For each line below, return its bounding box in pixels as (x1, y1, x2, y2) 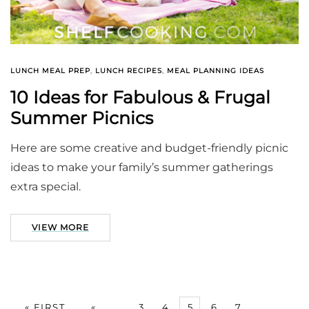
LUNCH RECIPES (95, 66, 162, 76)
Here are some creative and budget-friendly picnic (10, 141, 288, 155)
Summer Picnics (10, 108, 153, 129)
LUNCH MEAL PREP (10, 66, 90, 76)
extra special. (10, 180, 81, 194)
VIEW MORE (32, 222, 89, 233)
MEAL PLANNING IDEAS (167, 66, 264, 76)
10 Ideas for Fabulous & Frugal (10, 87, 270, 108)
